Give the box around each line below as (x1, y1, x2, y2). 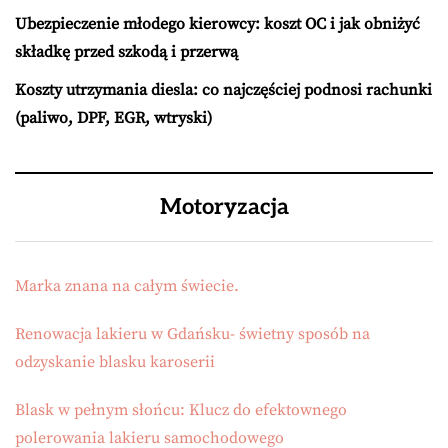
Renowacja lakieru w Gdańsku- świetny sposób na (15, 324, 370, 344)
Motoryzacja (159, 194, 289, 220)
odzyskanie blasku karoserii (15, 352, 215, 372)
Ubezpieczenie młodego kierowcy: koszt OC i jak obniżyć (15, 14, 420, 34)
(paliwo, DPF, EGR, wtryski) (15, 108, 212, 128)
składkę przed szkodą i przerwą (15, 42, 238, 62)
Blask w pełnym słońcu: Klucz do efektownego (15, 400, 347, 420)
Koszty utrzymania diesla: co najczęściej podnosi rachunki (15, 80, 432, 100)
